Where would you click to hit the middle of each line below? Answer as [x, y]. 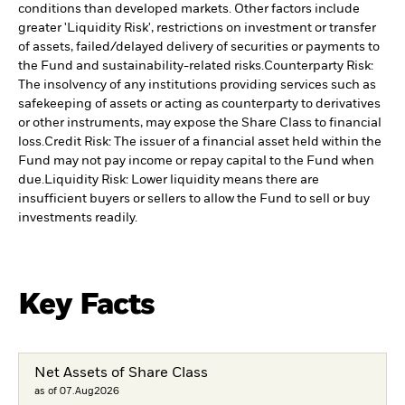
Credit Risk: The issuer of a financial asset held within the [213, 142]
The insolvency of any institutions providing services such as [197, 85]
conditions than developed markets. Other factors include [189, 9]
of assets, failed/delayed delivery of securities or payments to [199, 47]
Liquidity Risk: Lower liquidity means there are [182, 180]
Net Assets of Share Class [121, 373]
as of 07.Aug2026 [76, 391]
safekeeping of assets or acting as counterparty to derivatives [199, 104]
